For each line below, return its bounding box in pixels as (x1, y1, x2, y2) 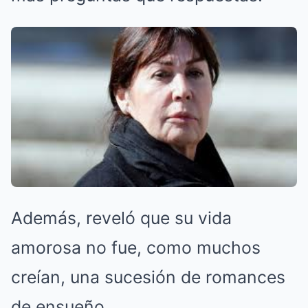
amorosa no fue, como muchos (11, 236, 261, 258)
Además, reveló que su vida (11, 207, 232, 228)
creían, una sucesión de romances (11, 266, 285, 287)
